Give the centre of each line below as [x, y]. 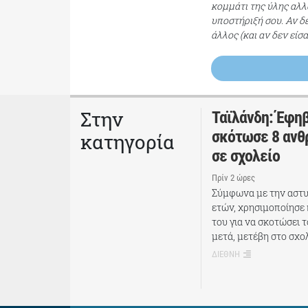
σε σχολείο [246, 156]
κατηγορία [128, 142]
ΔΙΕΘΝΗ [226, 254]
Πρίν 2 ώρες [233, 177]
